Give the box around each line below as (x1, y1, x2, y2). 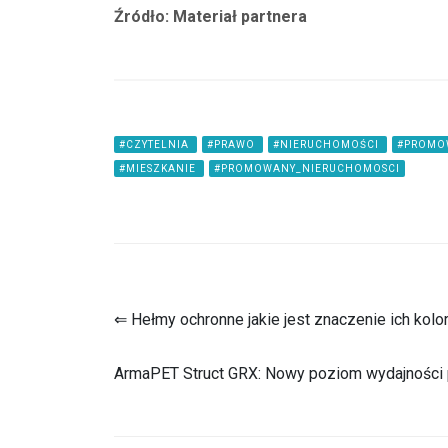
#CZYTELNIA (119, 139, 192, 150)
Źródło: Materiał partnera (114, 7, 307, 26)
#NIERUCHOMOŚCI (273, 139, 382, 150)
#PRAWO (207, 139, 258, 150)
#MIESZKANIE (119, 163, 199, 174)
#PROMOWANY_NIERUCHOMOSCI (214, 163, 400, 174)
